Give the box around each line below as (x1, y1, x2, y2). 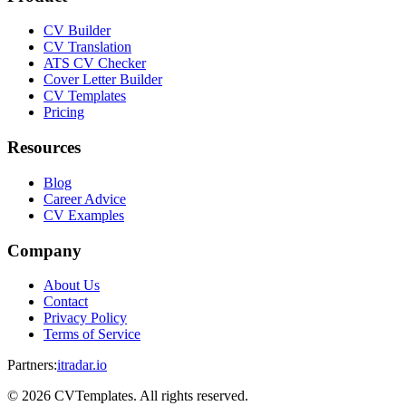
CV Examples (43, 207, 124, 223)
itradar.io (57, 357, 107, 373)
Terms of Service (43, 326, 140, 343)
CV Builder (43, 23, 111, 39)
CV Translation (43, 39, 131, 55)
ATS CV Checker (43, 55, 146, 72)
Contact (43, 294, 88, 310)
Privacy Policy (43, 310, 127, 326)
